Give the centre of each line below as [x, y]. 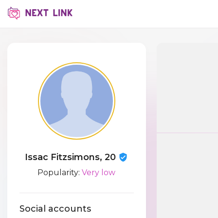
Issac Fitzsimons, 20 [72, 157]
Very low [99, 173]
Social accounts [55, 209]
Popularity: [60, 173]
